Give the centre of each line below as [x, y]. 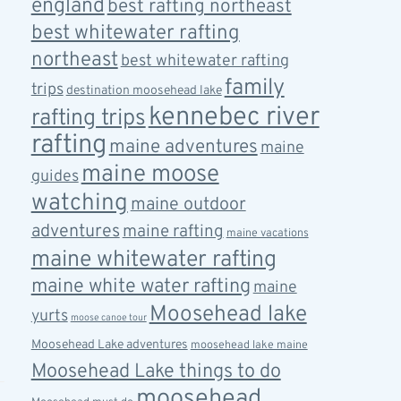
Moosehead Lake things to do [156, 372]
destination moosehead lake [144, 91]
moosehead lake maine [249, 346]
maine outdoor [188, 205]
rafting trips [88, 119]
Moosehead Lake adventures [109, 345]
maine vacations [267, 234]
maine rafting [173, 232]
